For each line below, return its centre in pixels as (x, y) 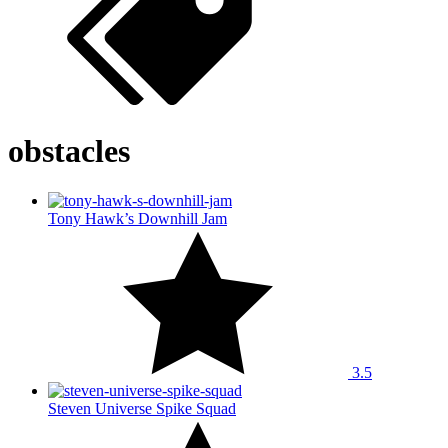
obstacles (69, 151)
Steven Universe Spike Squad (142, 408)
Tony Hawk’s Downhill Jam (137, 218)
